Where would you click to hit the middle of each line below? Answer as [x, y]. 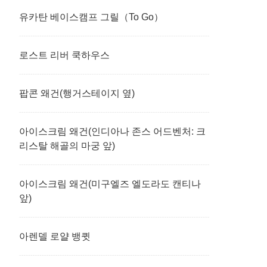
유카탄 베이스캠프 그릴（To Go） [91, 17]
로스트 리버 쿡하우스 [64, 55]
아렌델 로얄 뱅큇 [55, 236]
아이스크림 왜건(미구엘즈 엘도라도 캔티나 [110, 184]
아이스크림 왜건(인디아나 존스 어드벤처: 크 [112, 131]
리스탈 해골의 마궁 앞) [67, 146]
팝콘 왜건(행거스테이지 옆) [77, 93]
